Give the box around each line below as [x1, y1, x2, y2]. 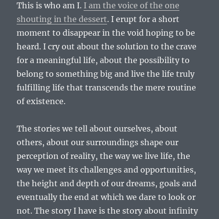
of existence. [17, 96, 66, 107]
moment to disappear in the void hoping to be [17, 28, 196, 38]
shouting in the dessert [17, 14, 108, 24]
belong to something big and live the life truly [17, 69, 195, 79]
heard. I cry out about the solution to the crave [17, 42, 197, 52]
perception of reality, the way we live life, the [17, 151, 191, 161]
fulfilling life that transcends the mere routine [17, 83, 197, 93]
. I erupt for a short [107, 14, 180, 24]
